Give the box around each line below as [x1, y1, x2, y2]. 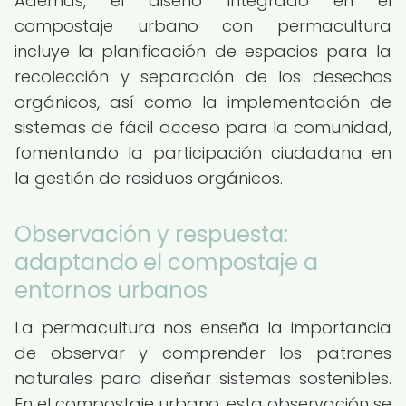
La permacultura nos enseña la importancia [14, 316, 391, 339]
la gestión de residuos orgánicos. [14, 167, 283, 189]
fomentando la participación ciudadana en [14, 141, 391, 164]
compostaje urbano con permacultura [14, 14, 391, 37]
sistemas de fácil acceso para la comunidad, [14, 116, 391, 139]
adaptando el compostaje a [14, 247, 318, 277]
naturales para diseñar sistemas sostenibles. [14, 367, 391, 390]
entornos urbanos [14, 275, 208, 305]
